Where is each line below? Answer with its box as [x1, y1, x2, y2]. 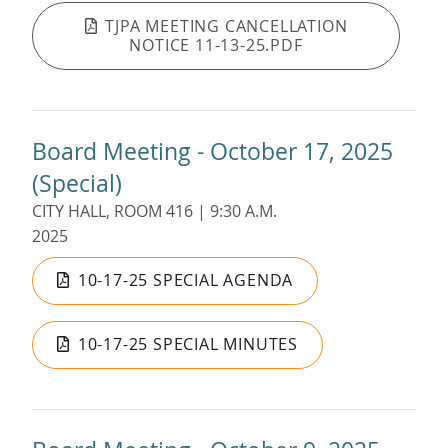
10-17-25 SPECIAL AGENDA [77, 269, 294, 292]
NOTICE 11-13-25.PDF [129, 33, 303, 56]
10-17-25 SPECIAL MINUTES [77, 333, 299, 356]
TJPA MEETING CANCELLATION [105, 14, 348, 37]
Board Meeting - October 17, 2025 [32, 134, 393, 167]
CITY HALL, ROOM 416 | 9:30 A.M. [32, 199, 277, 222]
